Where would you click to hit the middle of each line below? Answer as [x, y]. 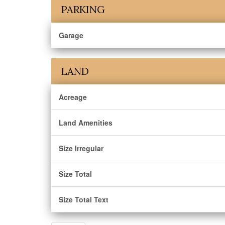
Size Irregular [81, 148]
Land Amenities [86, 123]
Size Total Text [84, 199]
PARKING [83, 9]
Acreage [73, 97]
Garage [71, 35]
